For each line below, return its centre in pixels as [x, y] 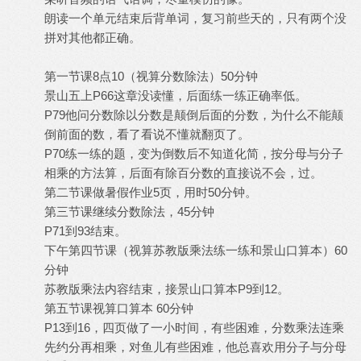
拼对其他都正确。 [93, 37]
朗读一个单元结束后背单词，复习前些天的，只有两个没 [195, 18]
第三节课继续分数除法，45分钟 [129, 212]
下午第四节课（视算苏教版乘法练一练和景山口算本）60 [196, 250]
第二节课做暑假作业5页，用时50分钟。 [151, 192]
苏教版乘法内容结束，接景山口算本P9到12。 [167, 289]
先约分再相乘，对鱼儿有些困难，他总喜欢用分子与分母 [195, 347]
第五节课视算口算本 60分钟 [119, 308]
